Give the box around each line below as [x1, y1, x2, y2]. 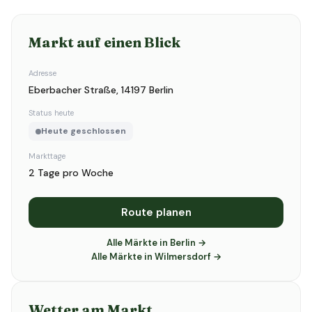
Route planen [120, 205, 192, 219]
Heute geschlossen [41, 125, 126, 136]
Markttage [29, 151, 65, 161]
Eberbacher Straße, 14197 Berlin [29, 84, 173, 96]
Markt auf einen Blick [29, 33, 180, 51]
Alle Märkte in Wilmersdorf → [91, 251, 221, 263]
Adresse [29, 68, 56, 78]
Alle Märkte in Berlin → [106, 237, 206, 249]
